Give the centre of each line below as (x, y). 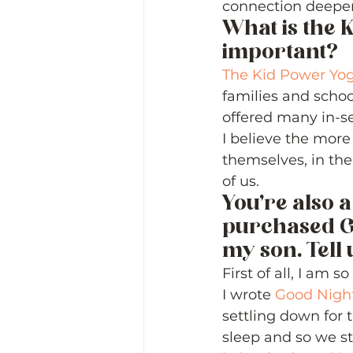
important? (282, 53)
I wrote (249, 295)
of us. (243, 181)
